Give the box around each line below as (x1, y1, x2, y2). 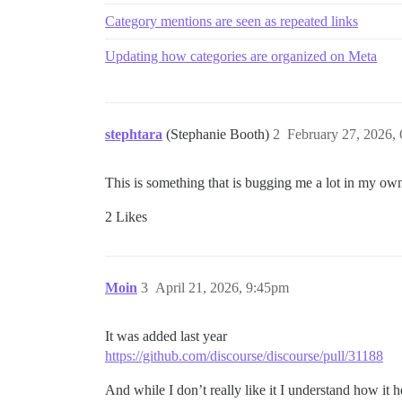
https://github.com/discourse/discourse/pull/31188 (105, 348, 383, 364)
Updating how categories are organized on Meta (105, 48, 377, 65)
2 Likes (105, 209, 147, 225)
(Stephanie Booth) (166, 127, 273, 143)
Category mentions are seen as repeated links (105, 13, 358, 30)
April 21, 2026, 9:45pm (155, 280, 289, 296)
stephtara (105, 127, 162, 143)
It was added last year (105, 328, 227, 345)
